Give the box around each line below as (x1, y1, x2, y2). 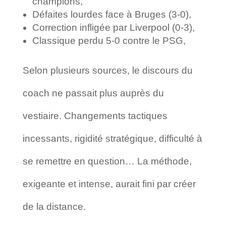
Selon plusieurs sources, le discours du (22, 65, 193, 76)
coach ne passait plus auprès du (22, 87, 164, 98)
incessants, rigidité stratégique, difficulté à (22, 133, 202, 144)
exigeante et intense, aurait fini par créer (22, 178, 196, 189)
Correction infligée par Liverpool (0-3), (32, 22, 195, 33)
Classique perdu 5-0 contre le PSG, (32, 35, 186, 46)
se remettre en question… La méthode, (22, 155, 192, 166)
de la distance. (22, 201, 86, 212)
